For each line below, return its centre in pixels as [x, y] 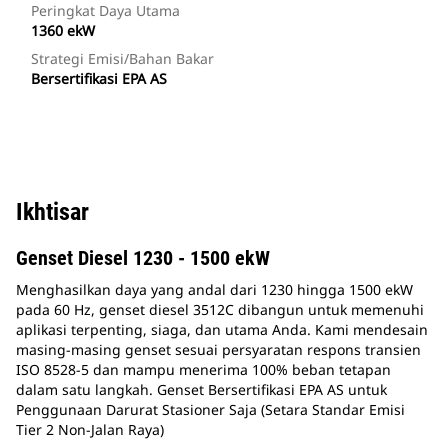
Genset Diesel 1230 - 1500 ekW [143, 258]
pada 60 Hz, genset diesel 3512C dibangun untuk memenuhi [220, 310]
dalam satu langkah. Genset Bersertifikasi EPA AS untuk [201, 390]
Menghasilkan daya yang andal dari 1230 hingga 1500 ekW [214, 290]
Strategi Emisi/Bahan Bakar [122, 59]
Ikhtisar [52, 212]
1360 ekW [63, 31]
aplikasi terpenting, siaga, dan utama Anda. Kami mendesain [222, 330]
